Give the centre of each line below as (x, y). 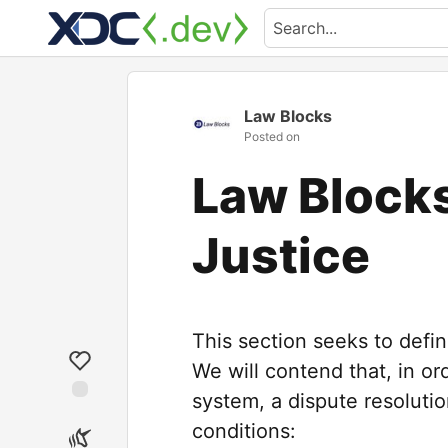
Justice (281, 255)
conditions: (244, 431)
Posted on (272, 136)
